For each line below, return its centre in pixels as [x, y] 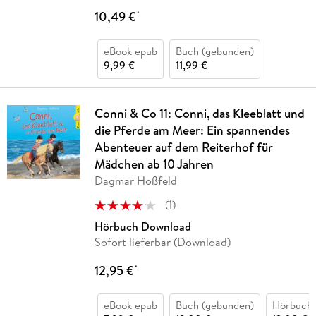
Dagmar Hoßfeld [135, 181]
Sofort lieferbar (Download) [162, 242]
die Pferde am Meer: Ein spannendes [192, 130]
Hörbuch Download [142, 227]
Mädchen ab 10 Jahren [154, 164]
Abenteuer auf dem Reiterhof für [183, 147]
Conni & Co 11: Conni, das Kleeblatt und [199, 114]
